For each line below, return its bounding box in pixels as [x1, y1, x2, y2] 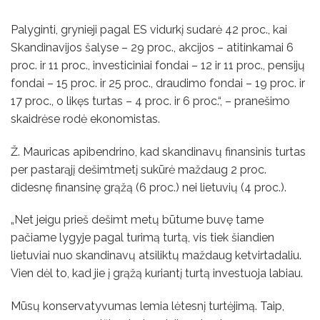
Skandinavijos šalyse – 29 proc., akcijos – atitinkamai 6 [11, 40, 294, 54]
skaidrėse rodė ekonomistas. [11, 111, 160, 126]
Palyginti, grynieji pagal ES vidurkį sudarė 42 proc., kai [11, 22, 287, 36]
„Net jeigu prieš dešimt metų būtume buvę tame [11, 213, 264, 227]
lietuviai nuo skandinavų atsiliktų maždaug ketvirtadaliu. [11, 249, 301, 263]
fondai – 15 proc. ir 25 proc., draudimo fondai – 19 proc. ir [11, 76, 305, 90]
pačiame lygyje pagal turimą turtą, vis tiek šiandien [11, 231, 274, 245]
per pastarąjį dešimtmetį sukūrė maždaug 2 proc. [11, 162, 266, 176]
